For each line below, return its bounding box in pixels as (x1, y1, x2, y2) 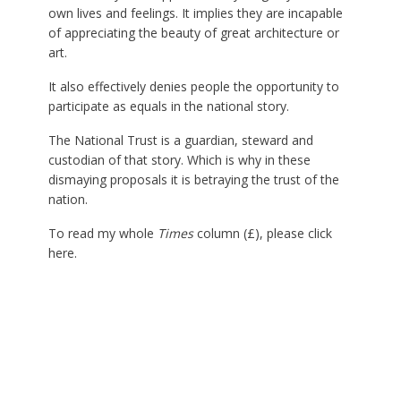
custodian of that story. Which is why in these (47, 151, 311, 169)
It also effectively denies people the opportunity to (47, 78, 339, 96)
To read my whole (47, 225, 158, 243)
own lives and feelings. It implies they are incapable (47, 4, 343, 22)
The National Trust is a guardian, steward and (47, 132, 313, 149)
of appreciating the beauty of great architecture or (47, 24, 339, 42)
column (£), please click (192, 225, 332, 243)
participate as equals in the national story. (47, 98, 289, 115)
